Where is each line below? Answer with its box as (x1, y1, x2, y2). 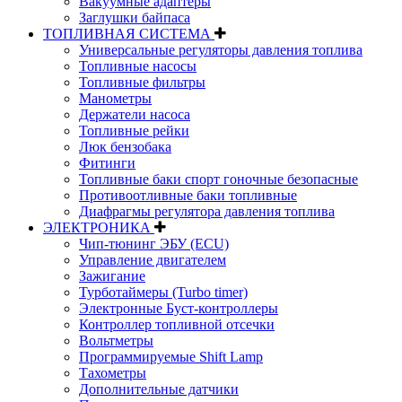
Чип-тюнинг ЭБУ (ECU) (79, 235, 229, 251)
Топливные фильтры (79, 74, 205, 90)
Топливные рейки (79, 122, 189, 138)
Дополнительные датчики (79, 380, 239, 397)
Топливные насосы (79, 57, 197, 74)
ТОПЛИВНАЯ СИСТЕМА (43, 25, 214, 41)
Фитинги (79, 154, 135, 170)
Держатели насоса (79, 106, 190, 122)
